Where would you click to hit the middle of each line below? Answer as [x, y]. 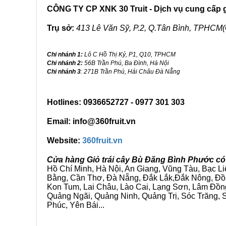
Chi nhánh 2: [65, 63]
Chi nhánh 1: [65, 54]
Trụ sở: [61, 28]
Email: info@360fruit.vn [91, 121]
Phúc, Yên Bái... [76, 205]
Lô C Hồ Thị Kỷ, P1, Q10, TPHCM [129, 54]
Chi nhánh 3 [64, 72]
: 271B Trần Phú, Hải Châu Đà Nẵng [130, 72]
